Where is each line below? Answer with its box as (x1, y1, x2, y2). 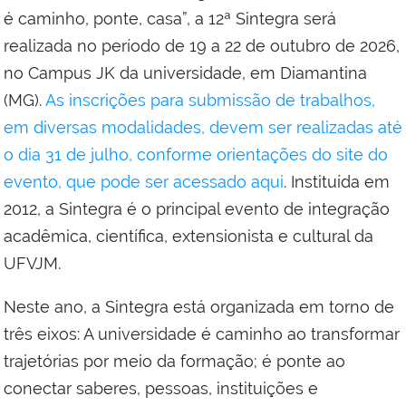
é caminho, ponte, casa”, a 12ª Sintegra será (4, 9, 336, 29)
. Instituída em (284, 172, 390, 192)
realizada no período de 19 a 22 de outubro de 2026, (4, 36, 400, 56)
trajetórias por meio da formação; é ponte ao (4, 352, 345, 372)
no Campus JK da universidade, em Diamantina (4, 63, 367, 83)
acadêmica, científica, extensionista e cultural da (4, 227, 373, 246)
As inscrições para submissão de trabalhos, (45, 91, 375, 111)
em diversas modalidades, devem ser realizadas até (4, 118, 402, 138)
